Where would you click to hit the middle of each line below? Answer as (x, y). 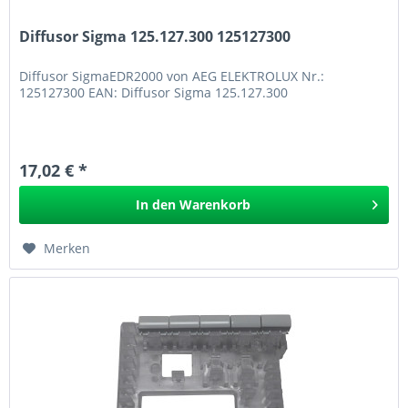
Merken (67, 248)
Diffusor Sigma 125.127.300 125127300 (155, 36)
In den (156, 204)
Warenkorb (215, 204)
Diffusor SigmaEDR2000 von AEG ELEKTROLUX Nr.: (172, 76)
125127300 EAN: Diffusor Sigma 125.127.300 (154, 92)
